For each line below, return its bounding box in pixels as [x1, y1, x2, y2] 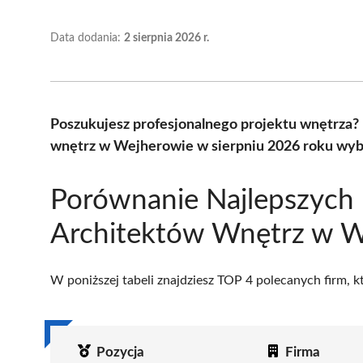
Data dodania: [50, 32, 124, 44]
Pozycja [96, 344, 144, 359]
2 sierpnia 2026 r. [124, 32, 209, 44]
